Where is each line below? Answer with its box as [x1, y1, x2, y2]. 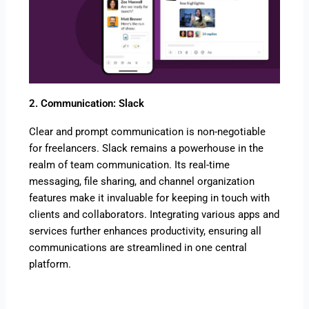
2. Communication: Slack [29, 97, 145, 110]
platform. [29, 258, 72, 271]
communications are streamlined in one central [29, 241, 248, 255]
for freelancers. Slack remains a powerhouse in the [29, 142, 264, 155]
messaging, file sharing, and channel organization [29, 175, 255, 188]
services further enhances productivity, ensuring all [29, 225, 262, 238]
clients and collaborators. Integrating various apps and [29, 208, 280, 221]
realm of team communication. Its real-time [29, 159, 230, 172]
